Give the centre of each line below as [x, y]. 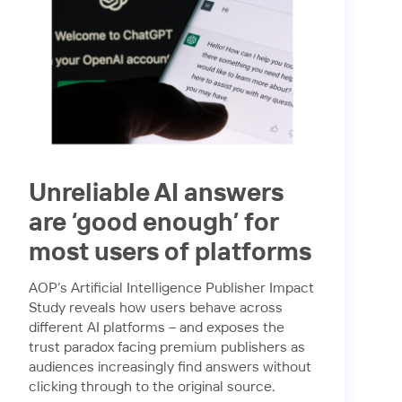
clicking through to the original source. [152, 387]
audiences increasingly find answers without [170, 367]
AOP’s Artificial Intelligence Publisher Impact [171, 288]
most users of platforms [170, 253]
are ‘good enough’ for [153, 224]
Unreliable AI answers [156, 194]
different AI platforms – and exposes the [157, 328]
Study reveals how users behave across [156, 308]
